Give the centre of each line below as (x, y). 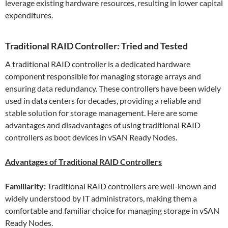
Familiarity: (25, 186)
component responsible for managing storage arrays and (103, 76)
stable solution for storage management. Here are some (101, 112)
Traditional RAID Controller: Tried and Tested (96, 46)
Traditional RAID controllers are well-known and (131, 186)
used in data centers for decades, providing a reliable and (103, 100)
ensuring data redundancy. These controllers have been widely (113, 88)
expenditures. (29, 15)
